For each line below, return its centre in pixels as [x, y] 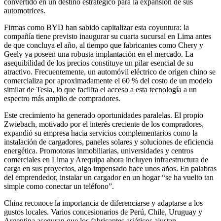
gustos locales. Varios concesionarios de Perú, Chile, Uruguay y [103, 212]
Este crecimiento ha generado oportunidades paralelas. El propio [104, 115]
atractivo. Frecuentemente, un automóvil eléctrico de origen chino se [110, 72]
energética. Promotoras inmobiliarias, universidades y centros [99, 150]
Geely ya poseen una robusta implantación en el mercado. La [99, 54]
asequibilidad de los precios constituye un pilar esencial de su [99, 63]
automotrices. [25, 10]
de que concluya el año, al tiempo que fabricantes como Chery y [104, 45]
